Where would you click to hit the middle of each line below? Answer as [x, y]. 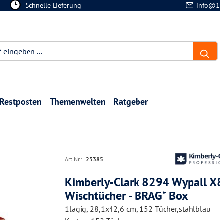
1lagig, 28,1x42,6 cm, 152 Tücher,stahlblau [138, 209]
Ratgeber [131, 101]
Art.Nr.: [73, 159]
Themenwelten [78, 101]
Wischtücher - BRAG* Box [126, 196]
